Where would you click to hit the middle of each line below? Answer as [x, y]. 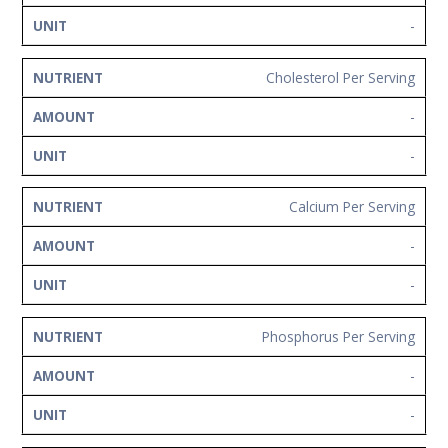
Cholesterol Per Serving [340, 77]
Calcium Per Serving [352, 207]
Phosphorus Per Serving [338, 336]
